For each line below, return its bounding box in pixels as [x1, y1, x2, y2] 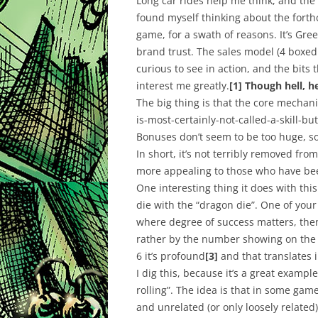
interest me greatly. [136, 79, 229, 92]
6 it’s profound [136, 249, 205, 263]
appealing [164, 164, 212, 177]
